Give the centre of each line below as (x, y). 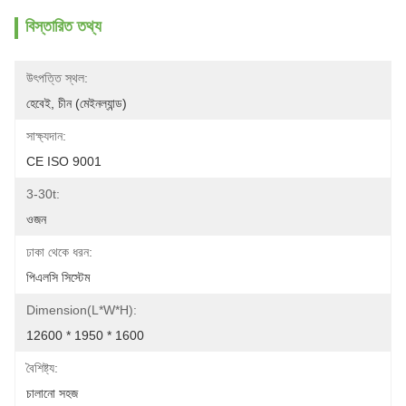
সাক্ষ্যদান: (46, 136)
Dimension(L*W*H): (82, 310)
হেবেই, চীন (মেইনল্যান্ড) (77, 103)
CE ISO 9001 (64, 161)
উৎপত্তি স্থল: (57, 78)
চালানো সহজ (52, 393)
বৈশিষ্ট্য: (42, 368)
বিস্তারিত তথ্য (63, 26)
